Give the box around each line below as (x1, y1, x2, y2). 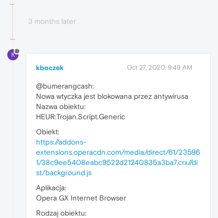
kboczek (36, 63, 64, 72)
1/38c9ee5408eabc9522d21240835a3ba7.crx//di (36, 158, 198, 166)
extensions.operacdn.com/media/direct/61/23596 (36, 147, 200, 156)
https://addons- (36, 137, 87, 146)
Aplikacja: (36, 183, 66, 192)
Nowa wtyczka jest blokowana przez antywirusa (36, 91, 188, 100)
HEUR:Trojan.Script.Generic (36, 112, 125, 121)
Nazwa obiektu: (36, 102, 86, 110)
